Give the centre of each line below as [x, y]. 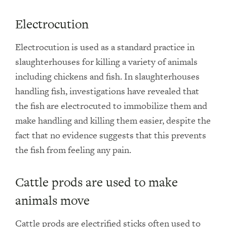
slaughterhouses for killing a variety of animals [106, 62]
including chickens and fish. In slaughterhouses [107, 76]
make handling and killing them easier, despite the [113, 120]
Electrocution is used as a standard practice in [105, 47]
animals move [52, 200]
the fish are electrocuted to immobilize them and [111, 106]
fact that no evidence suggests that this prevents [111, 135]
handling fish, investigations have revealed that [107, 91]
